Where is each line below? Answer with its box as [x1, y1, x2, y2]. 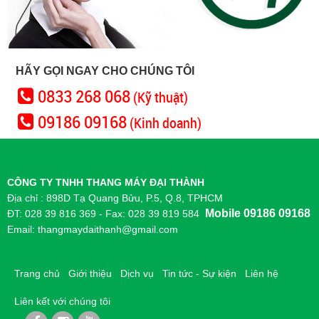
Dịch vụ [120, 267, 154, 279]
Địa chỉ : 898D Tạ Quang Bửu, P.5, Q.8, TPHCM [7, 192, 223, 204]
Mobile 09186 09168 [205, 206, 310, 219]
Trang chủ [14, 267, 60, 279]
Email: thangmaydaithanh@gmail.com [7, 223, 178, 235]
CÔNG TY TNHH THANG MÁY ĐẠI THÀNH [7, 176, 204, 188]
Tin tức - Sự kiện [162, 267, 236, 279]
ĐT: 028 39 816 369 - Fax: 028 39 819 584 [7, 207, 205, 219]
